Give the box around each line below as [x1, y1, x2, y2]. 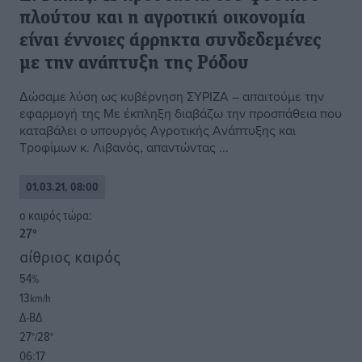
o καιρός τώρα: [19, 206, 97, 225]
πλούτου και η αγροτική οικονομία [19, 9, 305, 29]
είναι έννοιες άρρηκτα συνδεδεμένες [19, 32, 321, 52]
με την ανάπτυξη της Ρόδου [19, 54, 249, 74]
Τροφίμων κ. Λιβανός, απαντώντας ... [19, 138, 229, 157]
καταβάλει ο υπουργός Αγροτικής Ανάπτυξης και [19, 121, 296, 140]
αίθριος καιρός [19, 245, 120, 268]
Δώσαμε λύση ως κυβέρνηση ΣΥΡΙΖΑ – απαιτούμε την [19, 87, 324, 106]
